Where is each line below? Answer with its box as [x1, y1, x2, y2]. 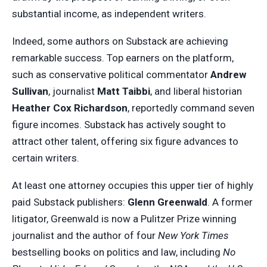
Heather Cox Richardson [12, 101, 128, 114]
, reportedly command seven [128, 101, 254, 114]
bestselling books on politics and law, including [12, 246, 223, 258]
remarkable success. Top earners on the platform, [12, 51, 234, 64]
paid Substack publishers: [12, 195, 128, 208]
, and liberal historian [150, 85, 242, 97]
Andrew [210, 68, 246, 80]
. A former [207, 195, 253, 208]
